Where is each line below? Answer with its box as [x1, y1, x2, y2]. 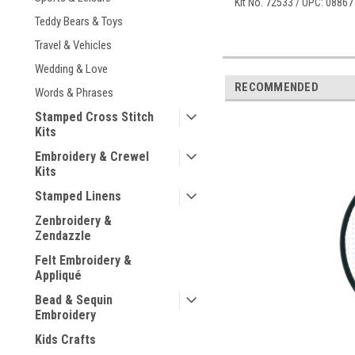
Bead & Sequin [35, 292, 113, 307]
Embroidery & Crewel [35, 149, 149, 164]
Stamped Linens [35, 189, 121, 204]
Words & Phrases [35, 86, 113, 100]
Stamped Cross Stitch [35, 109, 154, 124]
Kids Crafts [35, 332, 96, 347]
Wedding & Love [35, 62, 108, 76]
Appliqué [35, 268, 82, 283]
